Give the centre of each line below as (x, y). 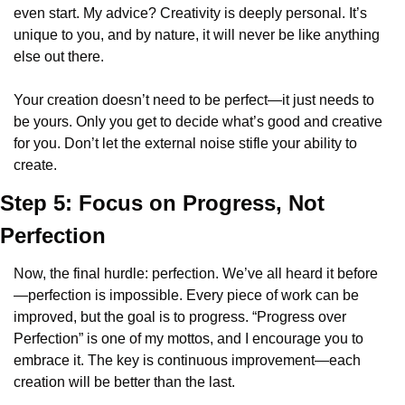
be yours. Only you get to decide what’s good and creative (198, 122)
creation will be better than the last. (124, 382)
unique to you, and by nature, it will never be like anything (197, 35)
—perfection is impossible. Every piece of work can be (186, 295)
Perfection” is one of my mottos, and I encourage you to (188, 339)
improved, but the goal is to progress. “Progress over (180, 317)
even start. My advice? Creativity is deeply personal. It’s (190, 13)
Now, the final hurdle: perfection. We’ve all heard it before (196, 273)
